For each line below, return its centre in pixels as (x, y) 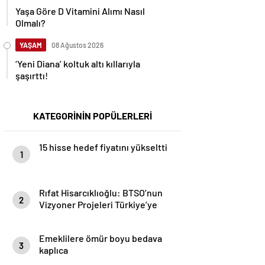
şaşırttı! (32, 75)
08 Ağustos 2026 (77, 45)
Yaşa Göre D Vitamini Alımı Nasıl (80, 11)
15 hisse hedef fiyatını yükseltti (103, 147)
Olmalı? (30, 23)
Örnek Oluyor (66, 216)
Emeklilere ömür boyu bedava (101, 238)
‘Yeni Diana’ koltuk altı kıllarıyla (78, 64)
